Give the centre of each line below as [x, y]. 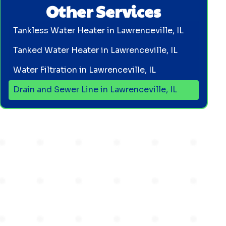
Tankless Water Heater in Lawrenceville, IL [99, 30]
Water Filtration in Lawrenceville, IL [85, 70]
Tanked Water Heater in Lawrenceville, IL [96, 50]
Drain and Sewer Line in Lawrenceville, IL [95, 90]
